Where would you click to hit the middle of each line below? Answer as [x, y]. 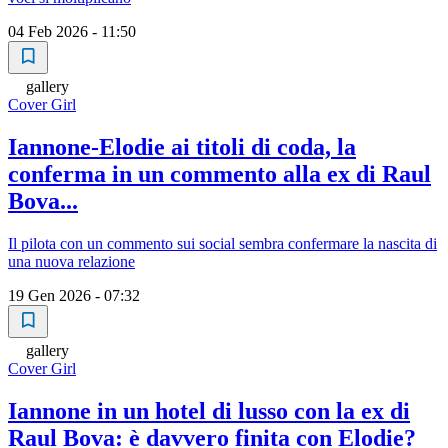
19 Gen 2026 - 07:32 [74, 296]
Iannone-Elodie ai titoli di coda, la [182, 147]
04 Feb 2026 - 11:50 [72, 32]
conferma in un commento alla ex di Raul [219, 174]
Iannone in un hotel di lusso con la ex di [209, 411]
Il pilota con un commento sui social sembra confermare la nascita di [222, 244]
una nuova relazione [71, 262]
